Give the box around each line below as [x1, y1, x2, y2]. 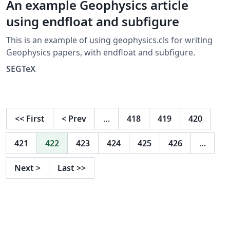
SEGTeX [6, 63, 35, 75]
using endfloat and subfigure [6, 13, 179, 30]
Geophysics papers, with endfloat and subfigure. [6, 47, 195, 59]
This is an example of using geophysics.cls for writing [6, 34, 213, 46]
